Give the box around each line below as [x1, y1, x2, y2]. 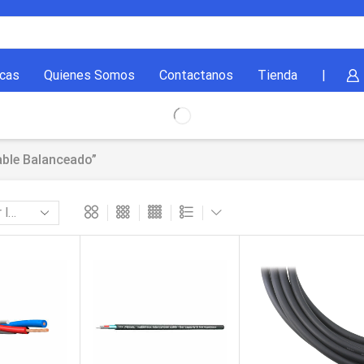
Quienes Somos [43, 67, 135, 84]
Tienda [257, 67, 297, 84]
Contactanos [158, 67, 233, 84]
